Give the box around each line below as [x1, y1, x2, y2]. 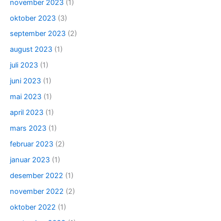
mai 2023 [10, 92, 41, 102]
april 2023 [10, 108, 43, 117]
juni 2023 [10, 76, 41, 86]
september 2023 [10, 29, 66, 38]
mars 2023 [10, 124, 46, 133]
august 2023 [10, 45, 52, 54]
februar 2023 [10, 140, 53, 149]
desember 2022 [10, 171, 63, 180]
